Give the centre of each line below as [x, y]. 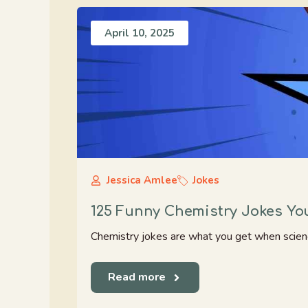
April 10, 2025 [140, 33]
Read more [137, 277]
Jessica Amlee [142, 180]
